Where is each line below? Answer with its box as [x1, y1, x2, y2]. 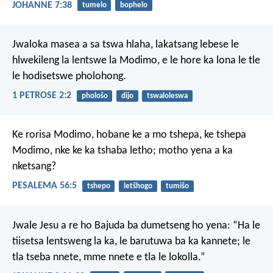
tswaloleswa [146, 91, 188, 100]
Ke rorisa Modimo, [12, 129, 94, 141]
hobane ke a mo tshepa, [94, 129, 202, 141]
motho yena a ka [156, 145, 233, 157]
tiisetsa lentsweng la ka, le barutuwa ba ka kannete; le [12, 235, 250, 247]
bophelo [119, 1, 147, 10]
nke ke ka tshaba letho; [52, 145, 156, 157]
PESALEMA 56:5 [12, 181, 77, 191]
